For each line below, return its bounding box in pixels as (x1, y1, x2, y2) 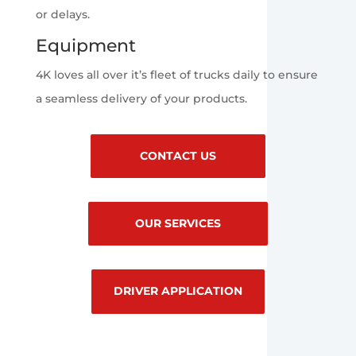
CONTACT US (140, 148, 216, 163)
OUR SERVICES (135, 216, 221, 231)
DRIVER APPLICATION (114, 284, 242, 299)
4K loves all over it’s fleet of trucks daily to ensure (35, 67, 318, 82)
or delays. (35, 6, 90, 21)
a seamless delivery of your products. (35, 91, 247, 106)
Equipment (35, 34, 136, 56)
